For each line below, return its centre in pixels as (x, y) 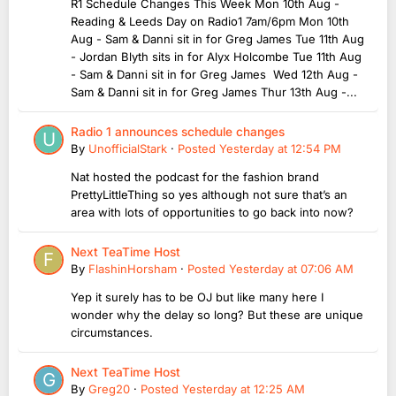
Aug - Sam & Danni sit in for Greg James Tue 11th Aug (217, 39)
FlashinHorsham (133, 269)
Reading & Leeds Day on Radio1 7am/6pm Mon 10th (210, 22)
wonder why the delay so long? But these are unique (217, 315)
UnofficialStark (128, 149)
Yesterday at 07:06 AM (291, 269)
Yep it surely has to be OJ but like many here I (197, 297)
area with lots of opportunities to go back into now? (214, 213)
